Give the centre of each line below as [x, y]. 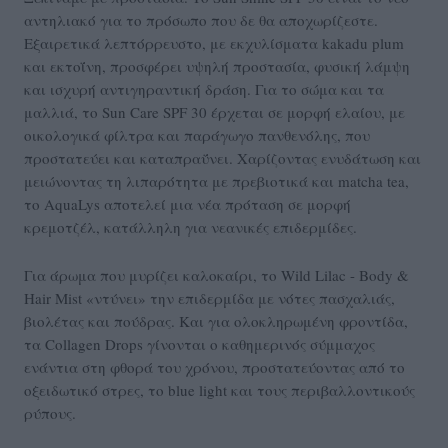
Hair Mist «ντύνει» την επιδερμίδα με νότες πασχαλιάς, [209, 298]
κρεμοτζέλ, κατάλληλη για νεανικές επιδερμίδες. [190, 227]
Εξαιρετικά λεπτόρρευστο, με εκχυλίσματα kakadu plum [214, 43]
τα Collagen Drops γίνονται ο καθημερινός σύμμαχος [199, 344]
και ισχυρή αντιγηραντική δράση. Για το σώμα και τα [204, 89]
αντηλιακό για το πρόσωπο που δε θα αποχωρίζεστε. [201, 20]
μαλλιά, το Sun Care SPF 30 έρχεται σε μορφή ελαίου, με [214, 112]
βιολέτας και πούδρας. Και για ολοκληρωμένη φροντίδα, [216, 321]
